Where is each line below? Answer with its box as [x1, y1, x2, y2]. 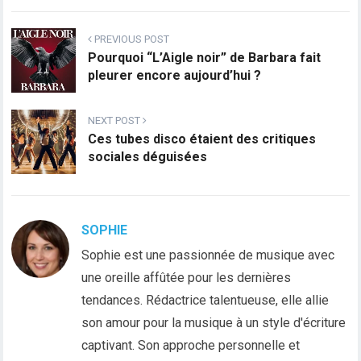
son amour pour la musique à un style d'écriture [81, 315, 346, 331]
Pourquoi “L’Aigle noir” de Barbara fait [88, 50, 322, 66]
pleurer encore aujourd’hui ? [88, 68, 262, 84]
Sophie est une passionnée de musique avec [81, 247, 335, 263]
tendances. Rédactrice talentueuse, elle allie [81, 293, 330, 309]
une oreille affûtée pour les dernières [81, 270, 292, 286]
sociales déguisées [88, 149, 208, 165]
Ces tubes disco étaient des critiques [88, 131, 317, 147]
